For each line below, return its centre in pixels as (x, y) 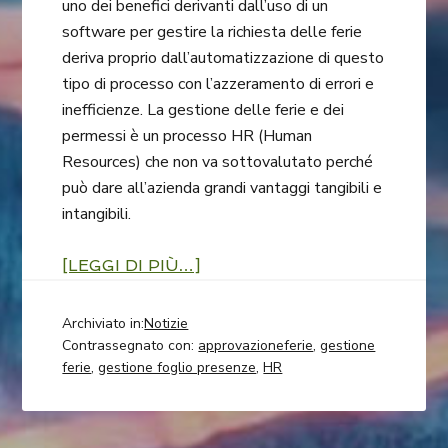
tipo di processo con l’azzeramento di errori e (218, 84)
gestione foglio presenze (177, 368)
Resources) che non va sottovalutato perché (218, 162)
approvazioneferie (256, 346)
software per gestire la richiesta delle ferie (212, 32)
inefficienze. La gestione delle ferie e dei (203, 110)
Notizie (166, 324)
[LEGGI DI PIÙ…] (131, 266)
